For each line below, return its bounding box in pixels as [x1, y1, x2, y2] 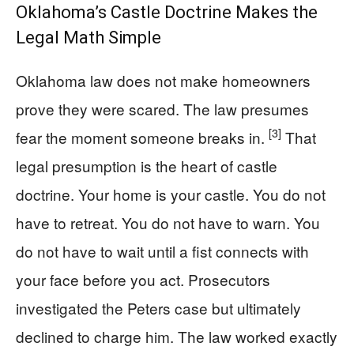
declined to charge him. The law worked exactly [16, 325, 337, 347]
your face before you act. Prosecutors [16, 268, 270, 290]
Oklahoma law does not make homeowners [16, 69, 311, 91]
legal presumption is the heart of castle [16, 154, 277, 176]
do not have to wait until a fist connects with [16, 239, 309, 262]
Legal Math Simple [16, 27, 161, 47]
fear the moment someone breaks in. [16, 126, 269, 148]
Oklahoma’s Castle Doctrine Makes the [16, 2, 318, 22]
